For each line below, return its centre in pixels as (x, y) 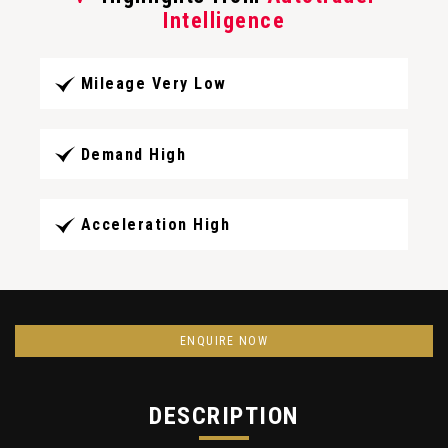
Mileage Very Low (153, 84)
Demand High (133, 154)
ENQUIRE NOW (224, 341)
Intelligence (224, 20)
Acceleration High (155, 225)
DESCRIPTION (224, 416)
